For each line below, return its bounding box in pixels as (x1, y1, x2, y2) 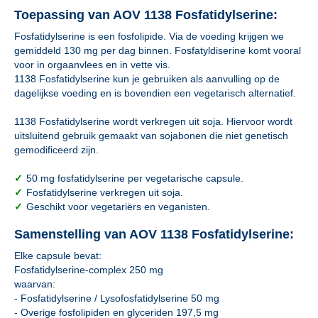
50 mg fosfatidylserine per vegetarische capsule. (26, 172, 243, 184)
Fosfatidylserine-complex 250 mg (14, 264, 163, 275)
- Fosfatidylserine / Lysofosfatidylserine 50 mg (14, 292, 219, 304)
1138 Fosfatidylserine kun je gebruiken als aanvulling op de (14, 73, 280, 84)
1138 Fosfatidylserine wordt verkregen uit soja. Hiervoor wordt (14, 116, 292, 127)
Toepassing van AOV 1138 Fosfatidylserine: (14, 8, 278, 22)
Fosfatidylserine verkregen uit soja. (26, 187, 183, 198)
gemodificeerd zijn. (14, 144, 99, 155)
